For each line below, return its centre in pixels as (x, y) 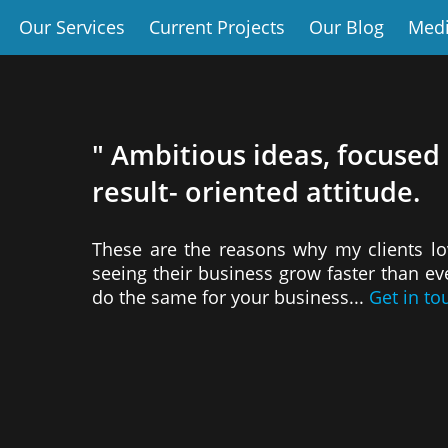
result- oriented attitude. (256, 191)
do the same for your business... (230, 296)
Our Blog (346, 27)
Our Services (72, 27)
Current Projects (217, 27)
